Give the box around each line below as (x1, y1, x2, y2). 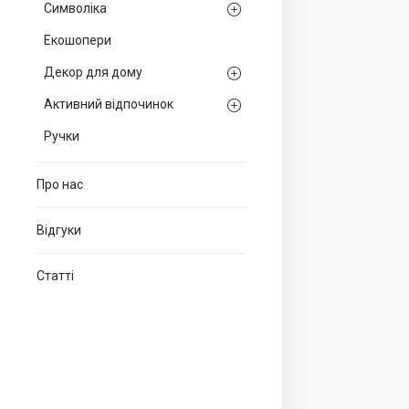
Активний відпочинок (44, 97, 173, 111)
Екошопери (44, 33, 111, 47)
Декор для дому (44, 65, 142, 79)
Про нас (37, 177, 83, 192)
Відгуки (37, 223, 81, 237)
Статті (37, 268, 74, 283)
